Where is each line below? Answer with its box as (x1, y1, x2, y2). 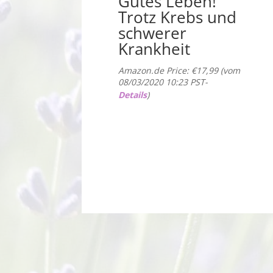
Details (118, 89, 147, 101)
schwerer (118, 22, 186, 44)
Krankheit (118, 38, 190, 60)
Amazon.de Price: (118, 65, 191, 77)
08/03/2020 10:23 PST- (118, 76, 208, 88)
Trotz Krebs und (118, 6, 236, 29)
